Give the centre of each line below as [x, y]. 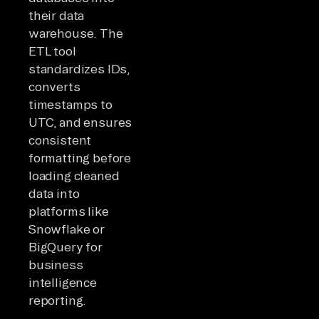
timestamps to [70, 104]
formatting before [80, 157]
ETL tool [52, 51]
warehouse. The [76, 33]
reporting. [58, 300]
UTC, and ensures [80, 122]
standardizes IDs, [79, 68]
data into [54, 193]
